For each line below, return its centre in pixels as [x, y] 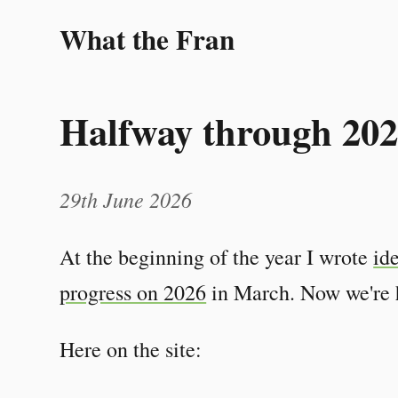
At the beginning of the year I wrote [217, 256]
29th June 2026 [126, 199]
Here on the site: [131, 349]
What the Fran [147, 39]
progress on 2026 [133, 292]
